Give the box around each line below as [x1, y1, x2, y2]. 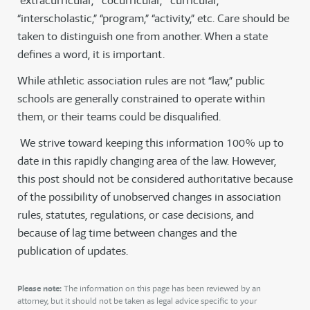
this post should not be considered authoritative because [17, 172, 293, 187]
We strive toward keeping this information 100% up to [17, 136, 284, 151]
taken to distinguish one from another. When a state [17, 29, 268, 44]
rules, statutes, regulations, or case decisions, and [17, 208, 254, 223]
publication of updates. [17, 244, 128, 259]
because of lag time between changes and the [17, 226, 237, 241]
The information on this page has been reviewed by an [62, 283, 261, 294]
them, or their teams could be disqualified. [17, 109, 221, 125]
